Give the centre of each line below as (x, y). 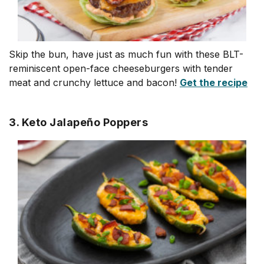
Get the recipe (214, 82)
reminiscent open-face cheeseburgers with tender (121, 68)
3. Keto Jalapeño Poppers (78, 122)
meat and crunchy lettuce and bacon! (94, 82)
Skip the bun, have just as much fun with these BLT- (126, 54)
